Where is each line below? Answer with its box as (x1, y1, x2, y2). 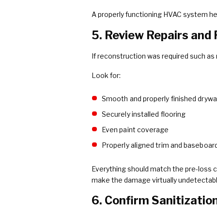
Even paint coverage (101, 125, 169, 134)
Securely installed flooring (101, 109, 186, 118)
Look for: (92, 71, 121, 79)
